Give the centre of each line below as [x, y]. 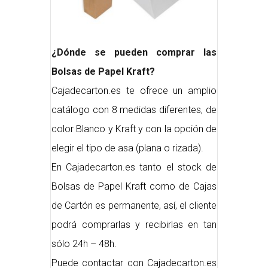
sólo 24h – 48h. [84, 243]
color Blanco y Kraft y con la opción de [134, 129]
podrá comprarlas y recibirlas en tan [134, 224]
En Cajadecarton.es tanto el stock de [134, 167]
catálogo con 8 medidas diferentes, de [134, 109]
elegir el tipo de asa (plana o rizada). [127, 148]
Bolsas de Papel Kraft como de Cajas [134, 186]
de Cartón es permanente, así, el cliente [134, 205]
